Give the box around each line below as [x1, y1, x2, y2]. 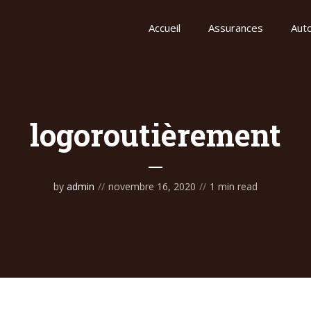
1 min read [210, 179, 258, 193]
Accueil [149, 21, 180, 35]
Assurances [208, 21, 263, 35]
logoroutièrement [30, 114, 281, 155]
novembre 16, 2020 [108, 179, 196, 193]
